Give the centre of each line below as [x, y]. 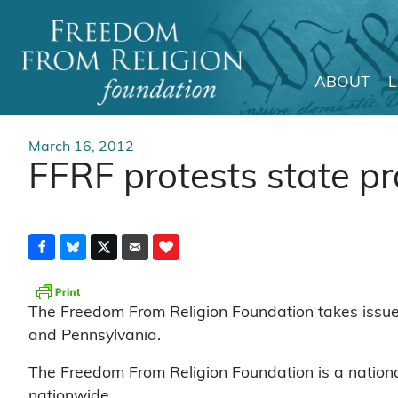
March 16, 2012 [81, 147]
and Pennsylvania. [95, 335]
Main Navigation [129, 103]
